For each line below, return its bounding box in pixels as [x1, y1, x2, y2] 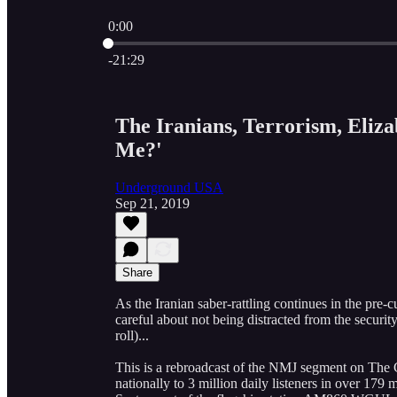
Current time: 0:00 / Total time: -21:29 [107, 34, 319, 49]
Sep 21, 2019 [115, 195, 190, 211]
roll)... [115, 327, 149, 343]
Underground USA [115, 179, 223, 195]
